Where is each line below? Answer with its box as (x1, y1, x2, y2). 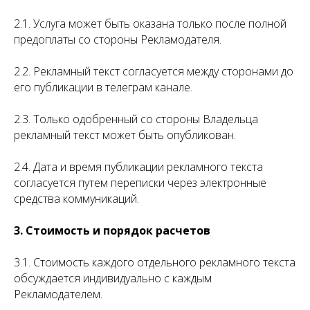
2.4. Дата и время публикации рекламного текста (14, 159, 263, 174)
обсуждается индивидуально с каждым (14, 271, 212, 286)
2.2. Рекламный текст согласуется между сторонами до (14, 64, 293, 79)
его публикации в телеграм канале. (14, 80, 192, 95)
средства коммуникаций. (14, 191, 139, 206)
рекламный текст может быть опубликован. (14, 127, 236, 143)
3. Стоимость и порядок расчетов (14, 223, 210, 238)
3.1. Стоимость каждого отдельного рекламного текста (14, 255, 295, 270)
